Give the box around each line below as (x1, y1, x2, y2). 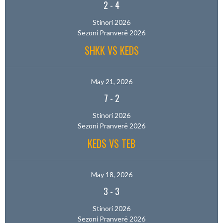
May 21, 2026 (91, 77, 132, 86)
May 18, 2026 (91, 170, 132, 179)
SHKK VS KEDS (84, 42, 139, 58)
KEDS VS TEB (88, 135, 135, 151)
